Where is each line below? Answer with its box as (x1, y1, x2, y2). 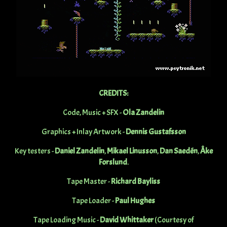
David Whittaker (100, 215, 154, 225)
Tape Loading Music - (33, 215, 100, 225)
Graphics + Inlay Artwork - (41, 127, 126, 137)
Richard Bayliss (111, 176, 160, 187)
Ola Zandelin (123, 107, 164, 118)
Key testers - (14, 146, 55, 157)
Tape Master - (67, 176, 111, 187)
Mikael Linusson (106, 146, 157, 157)
